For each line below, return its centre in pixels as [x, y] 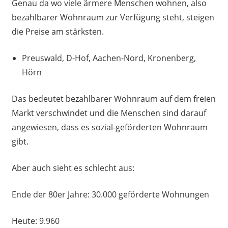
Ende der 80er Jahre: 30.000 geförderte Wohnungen [110, 195]
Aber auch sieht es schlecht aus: [73, 168]
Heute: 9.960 [40, 221]
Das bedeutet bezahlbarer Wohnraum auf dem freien [113, 99]
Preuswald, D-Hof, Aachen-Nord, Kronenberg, [109, 58]
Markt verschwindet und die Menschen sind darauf [109, 113]
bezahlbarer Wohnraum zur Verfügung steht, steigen [113, 18]
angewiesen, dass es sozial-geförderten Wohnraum [109, 127]
